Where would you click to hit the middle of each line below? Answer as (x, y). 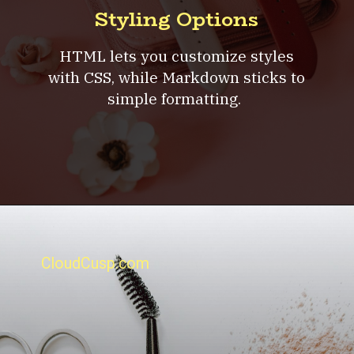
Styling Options (177, 20)
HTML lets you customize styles (176, 55)
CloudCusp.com (96, 264)
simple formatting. (177, 98)
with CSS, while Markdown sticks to (176, 77)
